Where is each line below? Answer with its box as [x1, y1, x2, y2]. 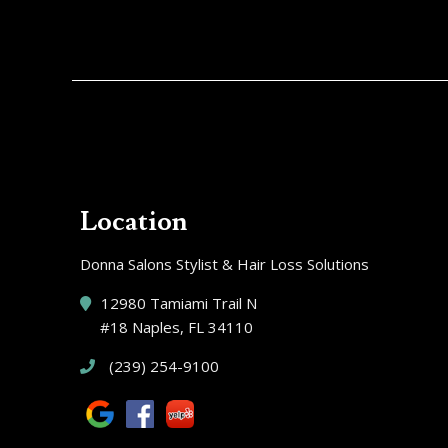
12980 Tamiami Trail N [101, 292, 257, 313]
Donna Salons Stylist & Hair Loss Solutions [80, 253, 369, 274]
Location [80, 204, 187, 240]
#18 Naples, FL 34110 [100, 316, 253, 337]
